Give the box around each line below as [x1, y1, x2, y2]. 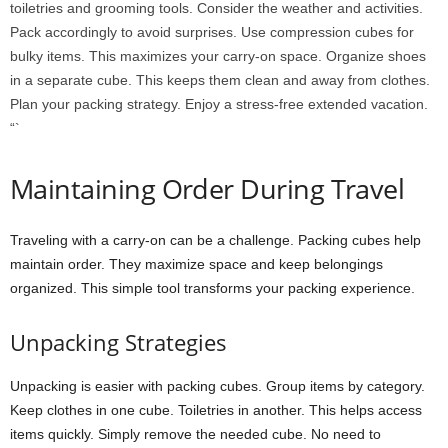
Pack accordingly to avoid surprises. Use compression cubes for [10, 24, 414, 41]
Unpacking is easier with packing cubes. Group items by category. [10, 378, 425, 395]
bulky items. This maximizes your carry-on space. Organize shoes [10, 48, 426, 65]
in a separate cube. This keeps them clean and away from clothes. [10, 72, 430, 89]
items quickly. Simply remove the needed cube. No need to [10, 426, 381, 443]
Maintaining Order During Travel [10, 170, 405, 208]
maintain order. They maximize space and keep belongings [10, 256, 383, 273]
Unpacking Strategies [10, 327, 227, 358]
